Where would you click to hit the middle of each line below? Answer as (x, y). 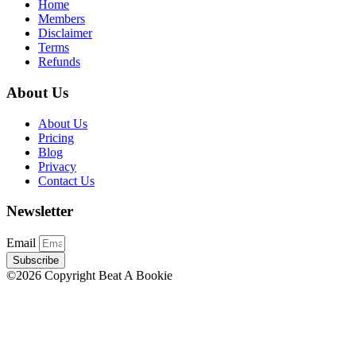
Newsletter (40, 211)
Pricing (56, 137)
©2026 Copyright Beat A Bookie (89, 275)
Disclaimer (65, 33)
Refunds (59, 62)
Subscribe (36, 260)
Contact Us (66, 180)
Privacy (57, 166)
